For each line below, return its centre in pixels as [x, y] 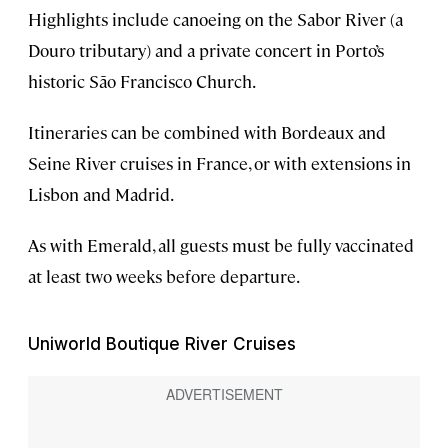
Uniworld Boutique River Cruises [162, 343]
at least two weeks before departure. [164, 275]
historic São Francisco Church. [142, 80]
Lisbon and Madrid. [101, 193]
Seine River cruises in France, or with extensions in [219, 162]
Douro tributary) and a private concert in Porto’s [206, 49]
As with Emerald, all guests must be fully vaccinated [221, 244]
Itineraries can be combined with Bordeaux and [207, 131]
